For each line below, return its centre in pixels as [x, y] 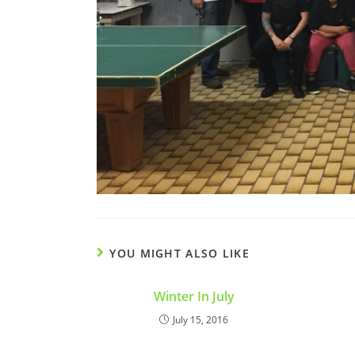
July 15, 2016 [201, 319]
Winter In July [194, 296]
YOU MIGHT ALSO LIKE [180, 253]
